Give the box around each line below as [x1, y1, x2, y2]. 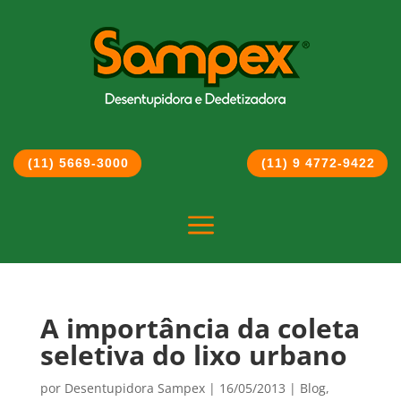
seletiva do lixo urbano [39, 337, 347, 374]
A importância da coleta [39, 310, 360, 347]
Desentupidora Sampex [64, 380, 205, 397]
